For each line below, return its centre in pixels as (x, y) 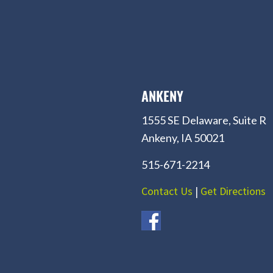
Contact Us (167, 191)
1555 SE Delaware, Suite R (204, 120)
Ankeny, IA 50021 (183, 137)
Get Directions (233, 191)
